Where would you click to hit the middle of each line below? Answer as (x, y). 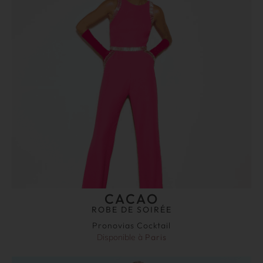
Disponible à (121, 237)
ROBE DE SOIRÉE (131, 210)
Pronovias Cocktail (131, 226)
